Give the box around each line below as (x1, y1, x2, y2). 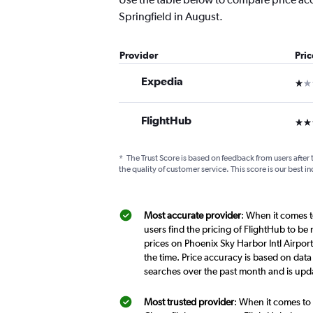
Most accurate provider (144, 210, 241, 221)
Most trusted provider (144, 296, 234, 308)
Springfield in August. (119, 10, 223, 24)
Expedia (141, 75, 183, 88)
